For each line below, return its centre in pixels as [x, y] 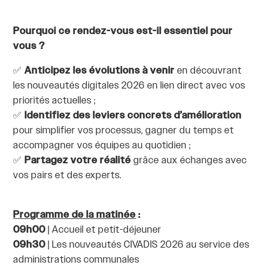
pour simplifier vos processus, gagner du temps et [124, 131]
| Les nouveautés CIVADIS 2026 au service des [148, 245]
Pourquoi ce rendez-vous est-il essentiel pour [123, 32]
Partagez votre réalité [79, 161]
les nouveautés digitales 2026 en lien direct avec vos [130, 86]
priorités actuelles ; [55, 101]
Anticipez [48, 71]
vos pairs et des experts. [68, 176]
